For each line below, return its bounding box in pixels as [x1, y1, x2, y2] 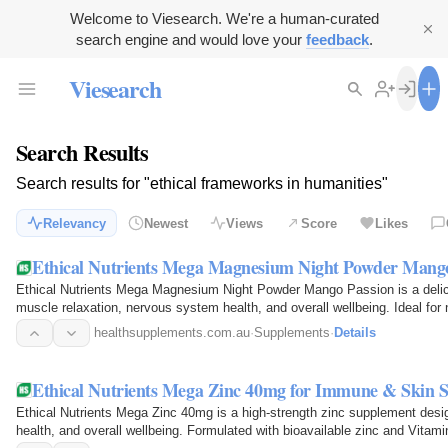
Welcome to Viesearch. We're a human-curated [69, 10, 379, 27]
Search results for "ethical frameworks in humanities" [16, 175, 388, 193]
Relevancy [43, 215, 106, 231]
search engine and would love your [75, 31, 306, 48]
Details [334, 325, 376, 341]
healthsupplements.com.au [94, 325, 250, 341]
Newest [144, 215, 188, 231]
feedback [305, 31, 369, 48]
